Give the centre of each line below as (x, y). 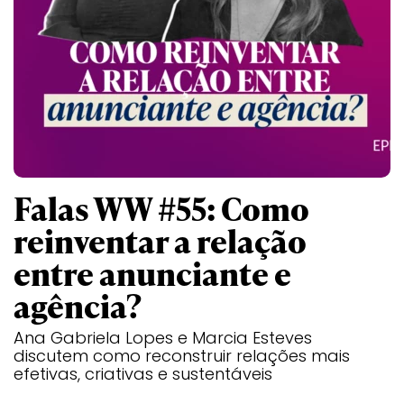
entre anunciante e (152, 273)
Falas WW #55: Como (161, 208)
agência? (78, 306)
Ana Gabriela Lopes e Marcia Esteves (163, 338)
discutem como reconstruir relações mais (182, 356)
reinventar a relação (160, 241)
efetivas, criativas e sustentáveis (143, 374)
